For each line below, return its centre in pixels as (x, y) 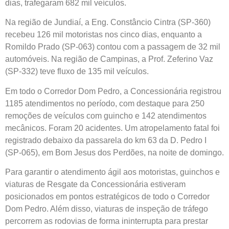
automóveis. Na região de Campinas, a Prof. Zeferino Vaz (109, 59)
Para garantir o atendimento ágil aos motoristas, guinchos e (112, 172)
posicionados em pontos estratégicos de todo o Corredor (107, 197)
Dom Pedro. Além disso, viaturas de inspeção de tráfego (107, 209)
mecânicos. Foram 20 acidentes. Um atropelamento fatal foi (112, 128)
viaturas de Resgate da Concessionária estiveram (95, 184)
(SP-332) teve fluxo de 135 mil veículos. (77, 72)
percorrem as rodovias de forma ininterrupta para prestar (107, 221)
